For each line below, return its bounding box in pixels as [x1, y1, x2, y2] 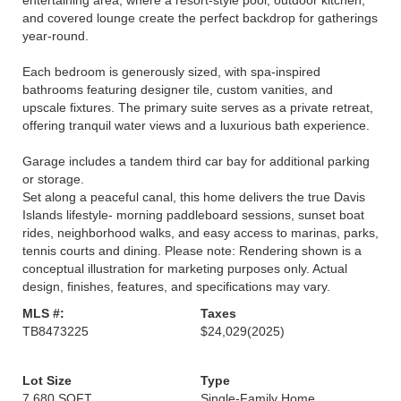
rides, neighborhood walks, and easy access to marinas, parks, [22, 226, 379, 240]
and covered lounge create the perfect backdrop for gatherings [22, 11, 378, 25]
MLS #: [22, 306, 64, 320]
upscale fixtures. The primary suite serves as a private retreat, [22, 100, 373, 115]
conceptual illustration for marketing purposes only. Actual [22, 261, 347, 276]
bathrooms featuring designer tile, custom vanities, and [22, 82, 333, 97]
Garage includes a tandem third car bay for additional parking [22, 154, 370, 168]
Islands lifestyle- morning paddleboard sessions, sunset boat [22, 208, 364, 222]
